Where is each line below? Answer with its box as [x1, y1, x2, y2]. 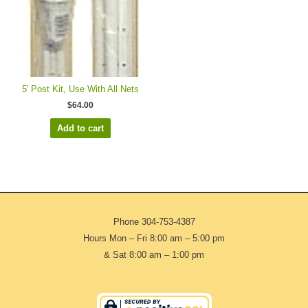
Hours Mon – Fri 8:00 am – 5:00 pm [83, 233, 225, 244]
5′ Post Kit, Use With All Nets [22, 84, 139, 95]
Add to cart [57, 122, 104, 133]
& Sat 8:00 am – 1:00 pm [104, 250, 204, 261]
